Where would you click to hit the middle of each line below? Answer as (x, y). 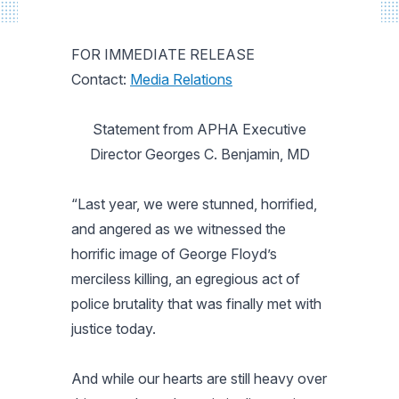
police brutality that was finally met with (196, 304)
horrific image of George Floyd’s (174, 254)
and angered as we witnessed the (179, 229)
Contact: (101, 79)
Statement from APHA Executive (199, 129)
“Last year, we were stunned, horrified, (194, 204)
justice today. (114, 329)
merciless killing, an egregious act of (186, 279)
